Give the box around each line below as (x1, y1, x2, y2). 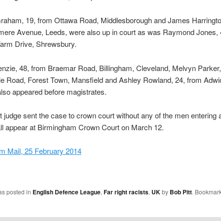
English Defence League (32, 187, 101, 196)
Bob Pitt (169, 187, 192, 196)
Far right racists (103, 187, 148, 196)
